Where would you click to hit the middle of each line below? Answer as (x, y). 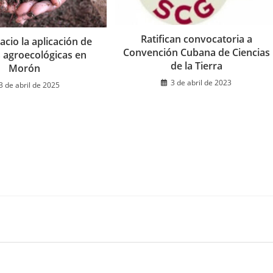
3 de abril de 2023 (201, 83)
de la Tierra (196, 66)
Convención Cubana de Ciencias (196, 53)
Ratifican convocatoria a (196, 39)
